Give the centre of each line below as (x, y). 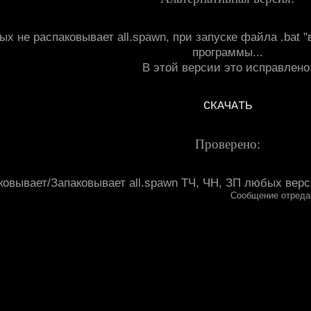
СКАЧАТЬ (227, 106)
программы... (227, 52)
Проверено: (227, 144)
